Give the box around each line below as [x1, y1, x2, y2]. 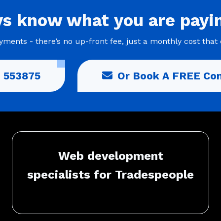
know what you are [11, 10, 180, 30]
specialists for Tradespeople [27, 167, 194, 182]
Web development [58, 148, 163, 163]
